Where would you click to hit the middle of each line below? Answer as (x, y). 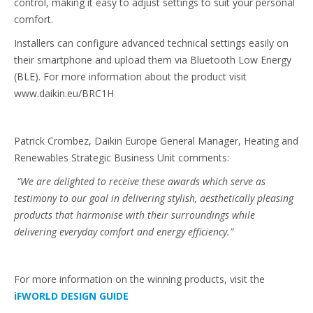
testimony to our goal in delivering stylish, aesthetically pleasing (154, 198)
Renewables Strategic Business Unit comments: (122, 157)
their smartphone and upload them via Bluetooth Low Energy (153, 59)
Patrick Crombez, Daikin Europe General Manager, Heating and (156, 140)
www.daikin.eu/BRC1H (64, 93)
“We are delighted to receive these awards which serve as (140, 181)
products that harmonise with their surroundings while (134, 214)
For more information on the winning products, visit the (139, 279)
